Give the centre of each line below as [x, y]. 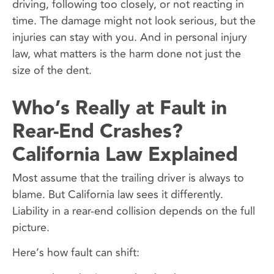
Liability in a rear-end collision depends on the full [134, 211]
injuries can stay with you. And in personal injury [130, 37]
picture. [31, 227]
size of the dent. [52, 70]
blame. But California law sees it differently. [118, 194]
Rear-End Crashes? [98, 131]
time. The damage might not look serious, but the [134, 20]
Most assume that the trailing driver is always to [128, 178]
